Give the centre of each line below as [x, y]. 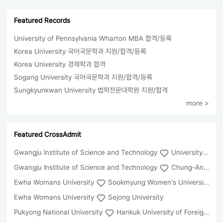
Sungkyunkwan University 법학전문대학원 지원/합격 [91, 90]
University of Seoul [186, 152]
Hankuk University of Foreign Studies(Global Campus [159, 212]
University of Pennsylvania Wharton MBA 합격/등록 [93, 38]
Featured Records [42, 20]
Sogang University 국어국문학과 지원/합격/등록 [83, 77]
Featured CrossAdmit [48, 134]
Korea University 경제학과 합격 [60, 64]
